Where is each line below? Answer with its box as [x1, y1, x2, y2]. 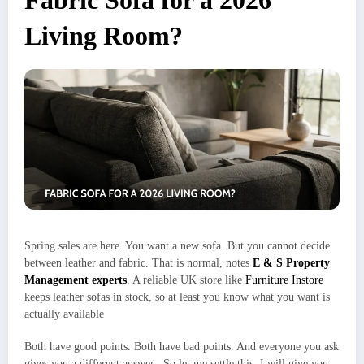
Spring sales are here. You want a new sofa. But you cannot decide [24, 240, 330, 253]
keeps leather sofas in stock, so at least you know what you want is [24, 291, 330, 304]
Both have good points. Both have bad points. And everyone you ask [24, 340, 339, 353]
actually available [24, 308, 104, 321]
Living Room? [24, 22, 189, 51]
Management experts [24, 274, 127, 287]
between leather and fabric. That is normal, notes [24, 257, 249, 270]
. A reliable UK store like [127, 274, 245, 287]
